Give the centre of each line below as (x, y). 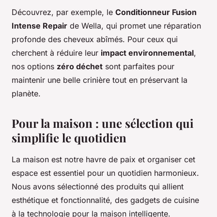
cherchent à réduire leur (56, 53)
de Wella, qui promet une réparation (134, 26)
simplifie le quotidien (69, 138)
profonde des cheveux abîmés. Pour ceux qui (95, 39)
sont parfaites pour (139, 67)
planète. (26, 94)
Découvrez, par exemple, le (63, 12)
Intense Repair (39, 26)
